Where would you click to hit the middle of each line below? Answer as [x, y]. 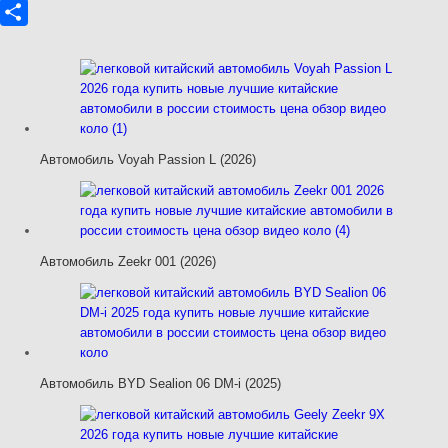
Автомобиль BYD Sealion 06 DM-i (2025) [160, 383]
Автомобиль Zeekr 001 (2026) [128, 261]
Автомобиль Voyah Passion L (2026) [148, 159]
